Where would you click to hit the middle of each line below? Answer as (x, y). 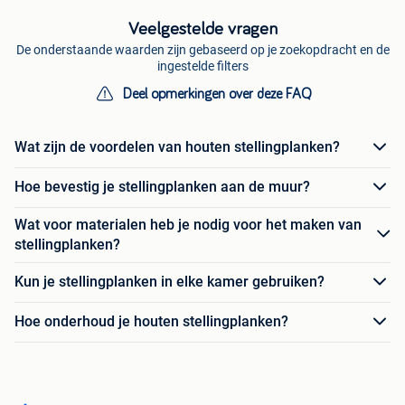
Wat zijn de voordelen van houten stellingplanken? (177, 147)
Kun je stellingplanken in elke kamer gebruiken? (170, 282)
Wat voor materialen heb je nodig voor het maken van (188, 224)
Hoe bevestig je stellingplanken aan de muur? (162, 187)
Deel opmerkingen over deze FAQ (217, 94)
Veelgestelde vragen (202, 28)
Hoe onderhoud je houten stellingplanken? (151, 322)
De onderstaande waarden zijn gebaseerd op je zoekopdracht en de (202, 49)
